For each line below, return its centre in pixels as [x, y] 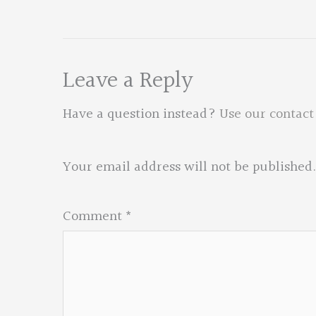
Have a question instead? [141, 114]
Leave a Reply [128, 81]
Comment [94, 217]
